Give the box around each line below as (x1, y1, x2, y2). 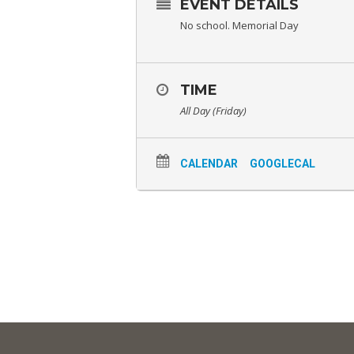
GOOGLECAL (249, 157, 315, 171)
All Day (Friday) (179, 104, 247, 119)
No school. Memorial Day (179, 18, 299, 33)
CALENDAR (179, 157, 238, 171)
